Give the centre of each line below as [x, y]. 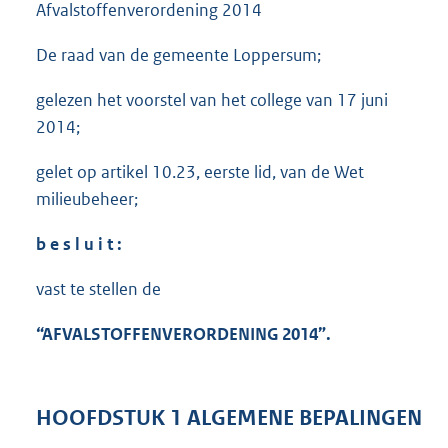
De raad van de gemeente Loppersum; [178, 55]
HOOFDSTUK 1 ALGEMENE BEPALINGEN [229, 417]
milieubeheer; [87, 199]
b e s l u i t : [79, 244]
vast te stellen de [98, 289]
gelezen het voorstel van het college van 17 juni [212, 100]
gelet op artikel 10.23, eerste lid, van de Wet [200, 172]
